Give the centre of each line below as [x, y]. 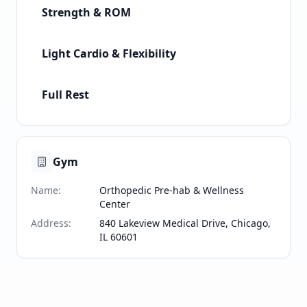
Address [50, 223]
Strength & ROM [86, 13]
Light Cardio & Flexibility [109, 54]
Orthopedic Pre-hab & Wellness [172, 191]
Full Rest [65, 95]
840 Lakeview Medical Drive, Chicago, [185, 223]
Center [115, 204]
